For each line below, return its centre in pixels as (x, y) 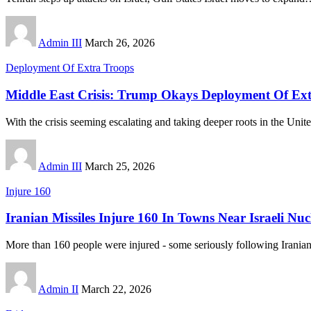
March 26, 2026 (120, 43)
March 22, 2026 (116, 289)
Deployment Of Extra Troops (70, 68)
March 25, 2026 (120, 166)
